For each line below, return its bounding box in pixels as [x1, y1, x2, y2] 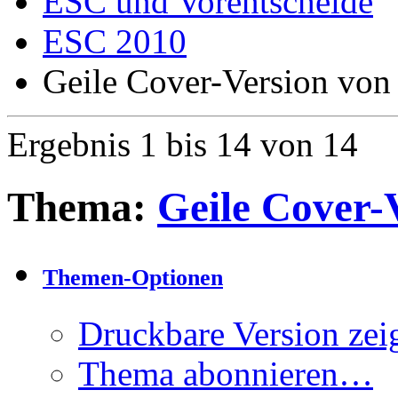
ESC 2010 [43, 22, 187, 60]
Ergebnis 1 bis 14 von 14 [7, 125, 358, 163]
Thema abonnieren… [78, 354, 373, 394]
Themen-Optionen [43, 265, 223, 291]
